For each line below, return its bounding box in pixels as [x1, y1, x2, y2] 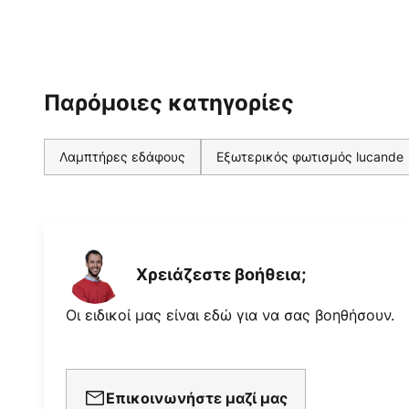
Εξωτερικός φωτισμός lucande [216, 148, 404, 166]
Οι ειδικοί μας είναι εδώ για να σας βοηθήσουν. [66, 305, 394, 326]
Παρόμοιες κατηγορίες [44, 89, 294, 117]
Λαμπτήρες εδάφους [59, 148, 185, 166]
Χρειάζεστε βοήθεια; [136, 264, 306, 284]
